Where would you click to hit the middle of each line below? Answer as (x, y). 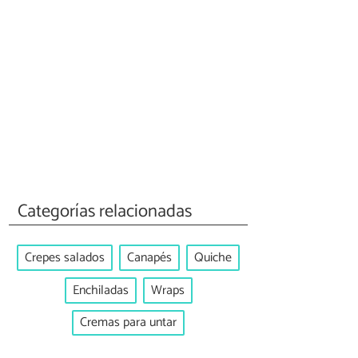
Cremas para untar (128, 323)
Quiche (213, 258)
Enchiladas (100, 290)
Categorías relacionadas (105, 211)
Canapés (149, 258)
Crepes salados (65, 258)
